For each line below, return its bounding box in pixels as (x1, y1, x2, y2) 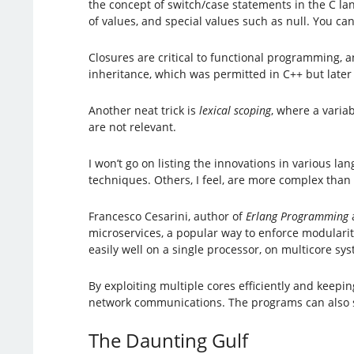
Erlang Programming (245, 208, 348, 224)
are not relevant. (88, 119, 176, 134)
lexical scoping (198, 102, 271, 118)
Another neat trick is (88, 102, 199, 118)
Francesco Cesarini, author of (88, 208, 246, 224)
